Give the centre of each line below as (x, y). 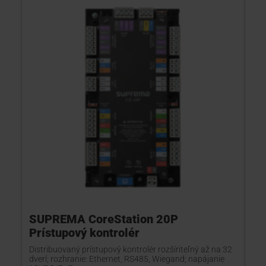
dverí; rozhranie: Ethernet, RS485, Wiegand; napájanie (127, 259)
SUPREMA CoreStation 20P (104, 219)
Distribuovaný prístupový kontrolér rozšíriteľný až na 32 (131, 249)
